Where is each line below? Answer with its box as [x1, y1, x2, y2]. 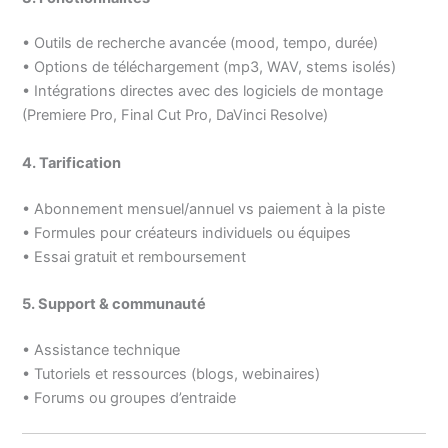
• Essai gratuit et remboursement [22, 247, 247, 266]
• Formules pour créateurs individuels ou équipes [22, 223, 352, 242]
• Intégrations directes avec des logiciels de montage [22, 82, 384, 101]
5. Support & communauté [22, 295, 207, 314]
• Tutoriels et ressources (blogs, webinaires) [22, 364, 321, 383]
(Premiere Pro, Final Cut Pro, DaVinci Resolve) [22, 106, 329, 125]
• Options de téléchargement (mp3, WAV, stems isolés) [22, 58, 397, 77]
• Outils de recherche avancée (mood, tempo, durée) [22, 34, 379, 53]
